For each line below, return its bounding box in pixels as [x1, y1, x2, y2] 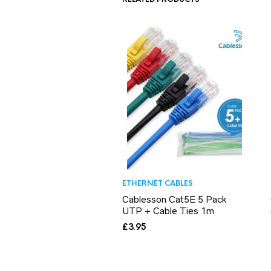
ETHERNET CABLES [122, 178, 193, 188]
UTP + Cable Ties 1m [122, 205, 214, 216]
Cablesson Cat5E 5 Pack [122, 194, 227, 204]
